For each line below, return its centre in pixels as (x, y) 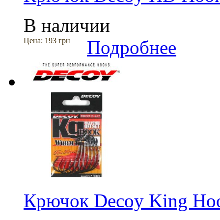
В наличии (67, 26)
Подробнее (132, 48)
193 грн (57, 41)
